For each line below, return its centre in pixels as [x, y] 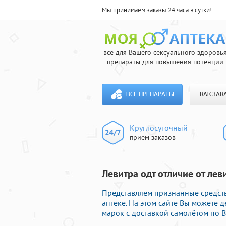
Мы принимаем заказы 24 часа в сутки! [157, 10]
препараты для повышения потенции [165, 62]
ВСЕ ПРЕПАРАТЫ [150, 95]
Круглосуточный [159, 128]
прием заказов [153, 137]
